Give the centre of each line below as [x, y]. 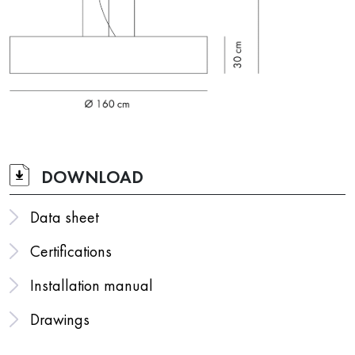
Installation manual [91, 285]
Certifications [71, 251]
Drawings [59, 319]
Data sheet [64, 218]
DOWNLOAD [92, 177]
